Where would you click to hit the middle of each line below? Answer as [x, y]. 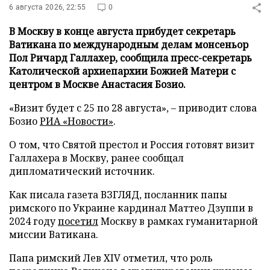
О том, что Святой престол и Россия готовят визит [132, 145]
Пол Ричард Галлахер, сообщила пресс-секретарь [130, 58]
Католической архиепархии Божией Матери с [122, 71]
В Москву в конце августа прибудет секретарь [122, 31]
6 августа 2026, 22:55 [48, 7]
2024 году [33, 221]
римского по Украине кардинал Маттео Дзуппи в [131, 208]
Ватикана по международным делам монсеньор [129, 45]
